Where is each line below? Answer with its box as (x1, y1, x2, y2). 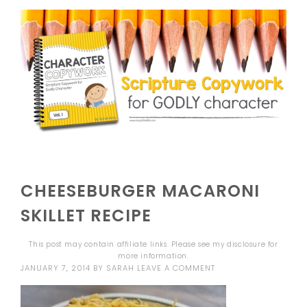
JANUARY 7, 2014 (21, 262, 91, 273)
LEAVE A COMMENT (137, 262, 216, 273)
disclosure (227, 238, 266, 249)
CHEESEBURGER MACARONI (21, 179, 260, 202)
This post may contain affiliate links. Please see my (29, 238, 228, 249)
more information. (118, 250, 189, 261)
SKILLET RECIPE (21, 204, 152, 227)
